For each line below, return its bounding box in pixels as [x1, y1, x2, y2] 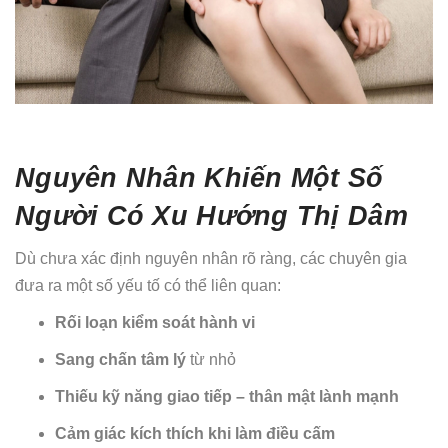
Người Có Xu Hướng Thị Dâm [15, 200, 408, 232]
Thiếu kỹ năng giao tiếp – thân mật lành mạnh [55, 388, 399, 406]
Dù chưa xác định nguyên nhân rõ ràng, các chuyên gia [15, 250, 407, 268]
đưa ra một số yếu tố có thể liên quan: [15, 277, 281, 295]
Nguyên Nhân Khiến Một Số [15, 162, 384, 194]
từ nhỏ [186, 351, 236, 369]
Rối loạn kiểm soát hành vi [55, 314, 255, 332]
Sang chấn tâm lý [55, 351, 186, 369]
